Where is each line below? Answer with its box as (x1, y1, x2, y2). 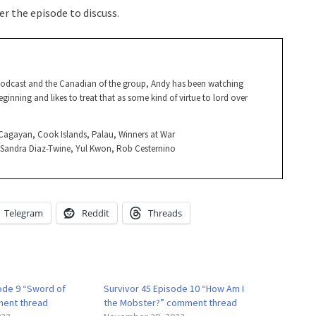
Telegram (4, 206, 43, 219)
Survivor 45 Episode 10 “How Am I (103, 281, 244, 295)
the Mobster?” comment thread (103, 296, 237, 309)
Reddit (82, 206, 109, 219)
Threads (148, 206, 182, 219)
